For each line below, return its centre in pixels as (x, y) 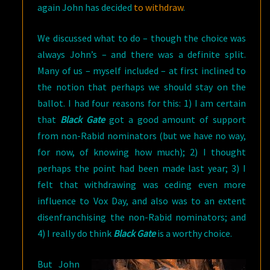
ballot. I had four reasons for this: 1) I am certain (142, 103)
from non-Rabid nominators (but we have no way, (142, 136)
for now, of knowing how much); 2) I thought (142, 152)
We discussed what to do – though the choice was (142, 38)
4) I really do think (76, 233)
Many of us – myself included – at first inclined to (142, 71)
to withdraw (159, 7)
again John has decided (86, 7)
